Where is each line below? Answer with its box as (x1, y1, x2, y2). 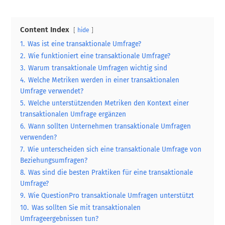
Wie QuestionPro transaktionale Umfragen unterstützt (28, 191, 194, 200)
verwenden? (20, 133, 57, 142)
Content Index (20, 25, 70, 34)
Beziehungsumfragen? (20, 156, 88, 165)
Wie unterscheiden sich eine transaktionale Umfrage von (28, 145, 202, 154)
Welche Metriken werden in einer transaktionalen (28, 75, 180, 84)
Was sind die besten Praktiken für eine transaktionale (28, 168, 193, 177)
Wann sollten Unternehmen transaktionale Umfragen (28, 122, 191, 131)
